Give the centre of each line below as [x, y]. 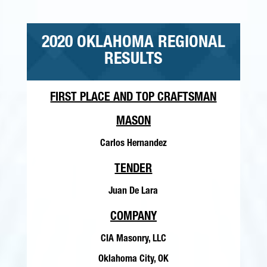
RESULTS [133, 60]
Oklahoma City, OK [133, 260]
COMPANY [133, 217]
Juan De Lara [133, 192]
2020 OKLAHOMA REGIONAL [133, 43]
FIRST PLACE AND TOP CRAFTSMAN [133, 98]
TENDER [133, 170]
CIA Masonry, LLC [133, 239]
